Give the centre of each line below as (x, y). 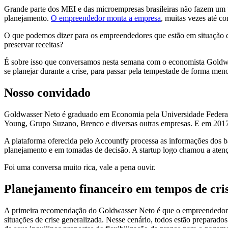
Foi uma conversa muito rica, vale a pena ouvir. (80, 167)
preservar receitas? (34, 45)
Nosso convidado (47, 93)
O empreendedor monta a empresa (106, 18)
